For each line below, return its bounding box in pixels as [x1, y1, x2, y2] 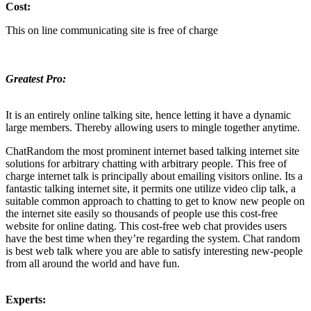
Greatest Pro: [6, 73, 66, 85]
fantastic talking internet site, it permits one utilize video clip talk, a [6, 183, 296, 195]
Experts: [6, 294, 46, 306]
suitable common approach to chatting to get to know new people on [6, 195, 305, 208]
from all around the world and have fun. [6, 258, 180, 270]
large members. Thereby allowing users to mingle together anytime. [6, 121, 300, 134]
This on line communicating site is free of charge [6, 24, 218, 37]
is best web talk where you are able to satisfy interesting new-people [6, 245, 303, 258]
